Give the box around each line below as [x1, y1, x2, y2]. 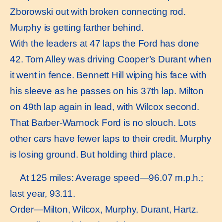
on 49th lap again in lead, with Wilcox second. [10, 102, 199, 112]
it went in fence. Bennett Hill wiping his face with [10, 70, 207, 81]
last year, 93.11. [10, 188, 75, 199]
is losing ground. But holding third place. [10, 149, 175, 160]
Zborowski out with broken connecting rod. [10, 6, 186, 17]
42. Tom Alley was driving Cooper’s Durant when [10, 54, 212, 65]
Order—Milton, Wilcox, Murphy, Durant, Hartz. [10, 204, 199, 215]
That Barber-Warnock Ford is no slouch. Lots [10, 117, 196, 128]
